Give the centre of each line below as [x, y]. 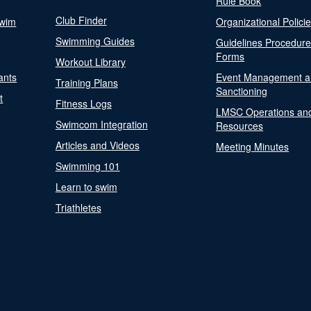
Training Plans [86, 83]
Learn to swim [86, 187]
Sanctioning [242, 91]
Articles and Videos [97, 145]
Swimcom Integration [101, 124]
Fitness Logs [83, 103]
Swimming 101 [87, 166]
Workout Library [90, 62]
